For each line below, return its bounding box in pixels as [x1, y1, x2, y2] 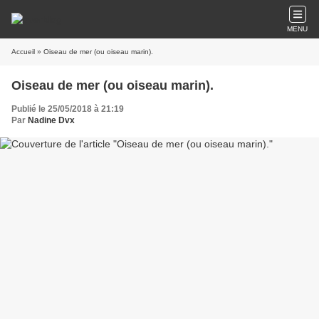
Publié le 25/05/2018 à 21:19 [11, 104, 124, 114]
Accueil [11, 48, 35, 56]
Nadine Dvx [28, 115, 75, 125]
